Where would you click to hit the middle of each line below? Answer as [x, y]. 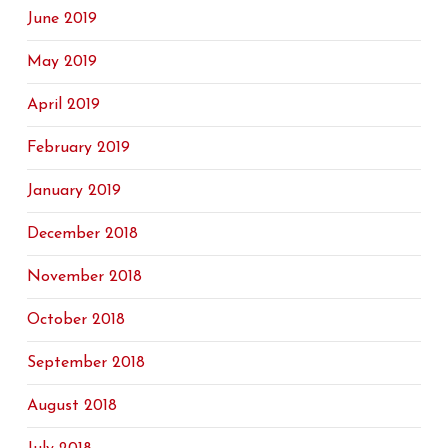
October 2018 [75, 320]
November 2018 [84, 277]
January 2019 [73, 191]
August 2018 [71, 406]
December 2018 [82, 234]
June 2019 [61, 19]
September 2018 [85, 363]
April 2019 [63, 105]
